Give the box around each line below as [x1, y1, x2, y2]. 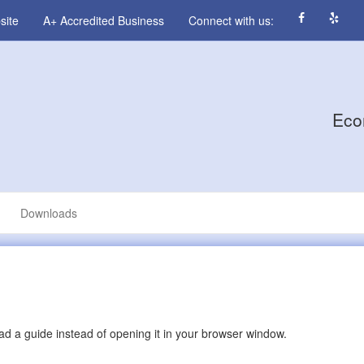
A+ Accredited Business [43, 12, 164, 28]
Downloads [20, 205, 77, 221]
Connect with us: [188, 12, 274, 28]
